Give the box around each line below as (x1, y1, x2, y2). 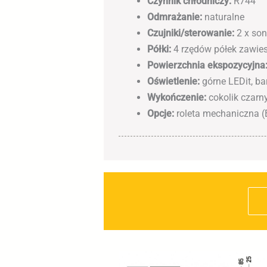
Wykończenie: (147, 91, 207, 103)
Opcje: (147, 107, 175, 119)
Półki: (147, 43, 172, 55)
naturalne (202, 11, 245, 23)
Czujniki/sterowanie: (147, 27, 235, 39)
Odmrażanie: (147, 11, 203, 23)
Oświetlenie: (147, 75, 200, 87)
